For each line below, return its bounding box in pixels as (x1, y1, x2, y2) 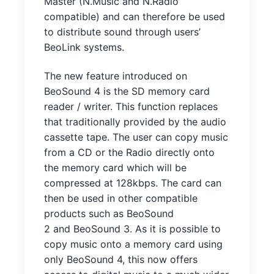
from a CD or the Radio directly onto (44, 146, 215, 159)
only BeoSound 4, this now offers (44, 253, 198, 266)
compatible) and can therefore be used (44, 10, 225, 23)
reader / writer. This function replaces (44, 100, 218, 113)
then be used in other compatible (44, 192, 198, 205)
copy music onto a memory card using (44, 238, 223, 251)
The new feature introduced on (44, 70, 187, 83)
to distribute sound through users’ (44, 25, 201, 38)
